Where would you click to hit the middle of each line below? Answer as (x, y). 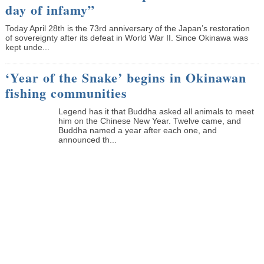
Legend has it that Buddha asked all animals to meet (156, 111)
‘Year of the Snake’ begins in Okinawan (126, 77)
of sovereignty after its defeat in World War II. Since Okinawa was (126, 37)
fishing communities (66, 93)
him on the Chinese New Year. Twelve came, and (149, 121)
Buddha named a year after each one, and (137, 130)
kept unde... (27, 47)
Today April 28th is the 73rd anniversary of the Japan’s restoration (127, 28)
